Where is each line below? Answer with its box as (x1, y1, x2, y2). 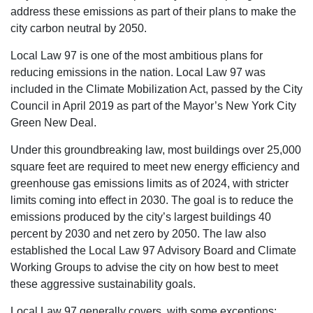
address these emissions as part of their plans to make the (10, 5, 296, 17)
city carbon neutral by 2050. (10, 22, 147, 34)
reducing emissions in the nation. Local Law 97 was (10, 66, 265, 78)
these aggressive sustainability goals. (10, 277, 196, 290)
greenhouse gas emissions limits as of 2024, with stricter (10, 177, 289, 189)
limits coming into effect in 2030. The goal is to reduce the (10, 194, 293, 206)
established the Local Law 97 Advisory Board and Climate (10, 244, 296, 256)
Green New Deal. (10, 116, 96, 129)
